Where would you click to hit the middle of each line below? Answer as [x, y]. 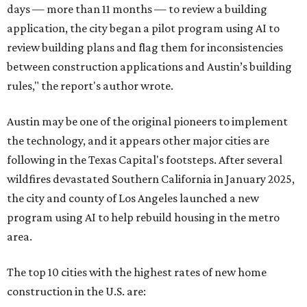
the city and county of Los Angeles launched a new [133, 198]
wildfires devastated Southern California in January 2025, [151, 179]
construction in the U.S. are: [76, 291]
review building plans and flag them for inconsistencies [145, 47]
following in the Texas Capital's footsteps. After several [145, 160]
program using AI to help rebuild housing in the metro [143, 217]
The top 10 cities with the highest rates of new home [137, 272]
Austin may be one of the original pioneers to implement [147, 121]
